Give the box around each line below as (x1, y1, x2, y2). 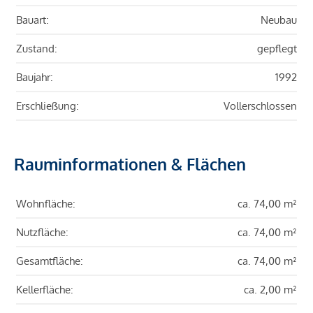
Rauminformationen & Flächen (14, 154, 246, 175)
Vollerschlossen (224, 99, 297, 113)
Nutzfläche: (16, 226, 68, 240)
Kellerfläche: (16, 283, 73, 297)
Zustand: (16, 42, 57, 56)
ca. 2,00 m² (244, 283, 297, 297)
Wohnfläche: (16, 197, 75, 211)
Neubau (261, 13, 297, 27)
